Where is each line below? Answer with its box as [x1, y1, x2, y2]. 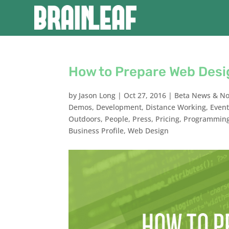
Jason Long [79, 90, 116, 100]
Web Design [128, 126, 169, 135]
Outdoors [68, 114, 101, 124]
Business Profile [68, 126, 124, 135]
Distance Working [146, 102, 207, 112]
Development [96, 102, 142, 112]
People [105, 114, 129, 124]
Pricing [155, 114, 180, 124]
